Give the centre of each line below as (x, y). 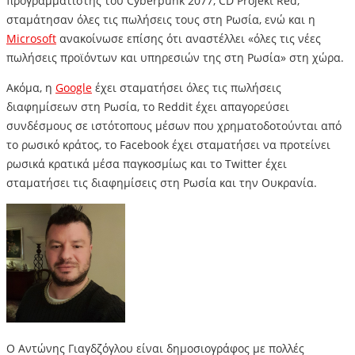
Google (74, 88)
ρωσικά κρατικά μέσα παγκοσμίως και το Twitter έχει (147, 164)
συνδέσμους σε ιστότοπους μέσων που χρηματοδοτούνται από (174, 126)
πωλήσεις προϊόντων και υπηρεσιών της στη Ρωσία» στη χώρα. (175, 58)
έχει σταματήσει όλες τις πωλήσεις (187, 88)
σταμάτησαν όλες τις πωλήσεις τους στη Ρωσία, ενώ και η (161, 20)
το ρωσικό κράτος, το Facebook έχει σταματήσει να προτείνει (168, 145)
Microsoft (31, 39)
